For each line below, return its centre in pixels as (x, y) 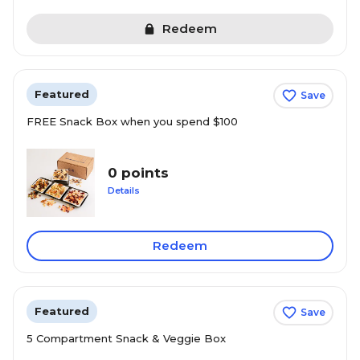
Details (124, 190)
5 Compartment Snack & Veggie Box (126, 338)
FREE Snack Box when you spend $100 (132, 121)
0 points (138, 173)
